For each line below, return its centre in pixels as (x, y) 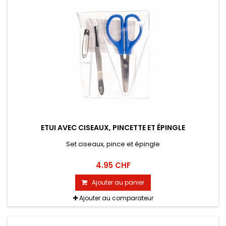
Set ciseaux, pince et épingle (113, 144)
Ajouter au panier (118, 183)
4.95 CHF (113, 165)
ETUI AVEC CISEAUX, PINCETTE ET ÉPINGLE (113, 128)
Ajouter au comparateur (116, 198)
